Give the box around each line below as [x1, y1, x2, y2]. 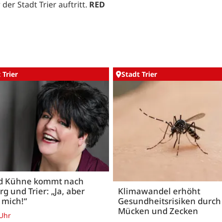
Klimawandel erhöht [118, 185, 200, 197]
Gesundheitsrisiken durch [118, 195, 221, 207]
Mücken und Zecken [118, 205, 198, 217]
